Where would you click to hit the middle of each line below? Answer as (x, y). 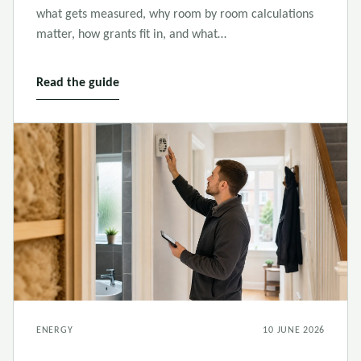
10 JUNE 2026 (294, 330)
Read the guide (78, 83)
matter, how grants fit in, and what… (131, 35)
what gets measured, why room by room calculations (175, 15)
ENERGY (55, 330)
